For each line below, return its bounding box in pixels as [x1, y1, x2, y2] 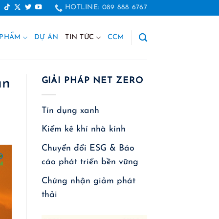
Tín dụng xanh [41, 106, 99, 115]
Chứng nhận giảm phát [41, 176, 135, 185]
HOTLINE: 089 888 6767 [65, 4, 147, 11]
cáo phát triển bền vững [41, 158, 138, 167]
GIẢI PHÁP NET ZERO [41, 77, 143, 85]
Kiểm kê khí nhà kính [41, 125, 126, 134]
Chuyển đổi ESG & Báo [41, 144, 134, 153]
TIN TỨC [65, 34, 94, 41]
